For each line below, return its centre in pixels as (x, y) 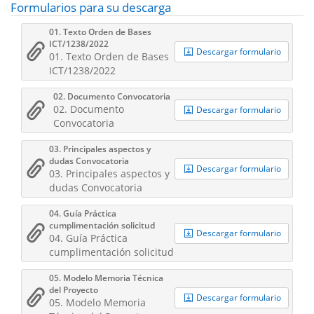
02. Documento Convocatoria (112, 96)
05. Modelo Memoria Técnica (107, 278)
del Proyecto (74, 289)
